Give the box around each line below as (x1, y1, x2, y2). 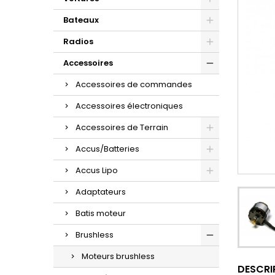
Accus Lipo (76, 165, 118, 176)
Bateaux (63, 14, 99, 26)
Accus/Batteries (76, 143, 139, 155)
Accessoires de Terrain (76, 122, 168, 133)
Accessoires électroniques (76, 100, 183, 112)
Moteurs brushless (82, 250, 155, 262)
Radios (63, 36, 93, 47)
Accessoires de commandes (76, 79, 192, 90)
